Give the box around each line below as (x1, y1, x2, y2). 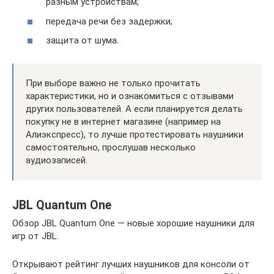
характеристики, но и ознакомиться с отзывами (26, 91, 234, 102)
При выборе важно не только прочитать (26, 78, 201, 89)
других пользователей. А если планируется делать (26, 103, 243, 115)
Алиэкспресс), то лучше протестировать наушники (26, 129, 243, 141)
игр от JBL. (12, 231, 59, 242)
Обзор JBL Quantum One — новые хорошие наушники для (12, 218, 254, 229)
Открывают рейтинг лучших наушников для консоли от (12, 259, 250, 270)
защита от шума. (46, 35, 119, 46)
